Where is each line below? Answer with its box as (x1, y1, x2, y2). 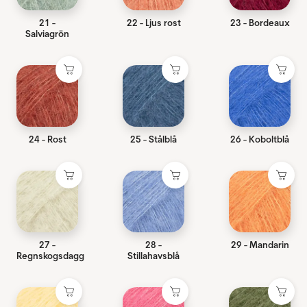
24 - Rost (28, 134, 66, 145)
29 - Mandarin (230, 239, 289, 251)
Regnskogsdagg (16, 250, 84, 262)
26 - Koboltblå (230, 134, 289, 145)
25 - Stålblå (130, 134, 177, 145)
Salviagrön (25, 28, 69, 40)
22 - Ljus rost (126, 17, 181, 29)
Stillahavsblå (127, 250, 180, 262)
